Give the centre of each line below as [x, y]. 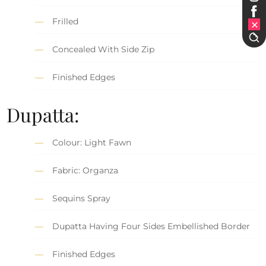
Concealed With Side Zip [104, 50]
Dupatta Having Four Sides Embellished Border [151, 226]
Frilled [66, 22]
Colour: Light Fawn [92, 142]
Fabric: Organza [85, 170]
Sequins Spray [82, 198]
